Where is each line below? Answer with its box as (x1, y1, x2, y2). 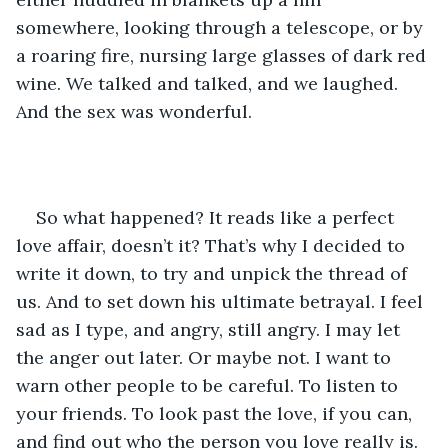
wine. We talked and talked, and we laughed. (16, 71, 403, 95)
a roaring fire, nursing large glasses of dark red (16, 43, 431, 67)
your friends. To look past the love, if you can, (16, 401, 417, 425)
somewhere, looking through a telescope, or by (16, 15, 428, 39)
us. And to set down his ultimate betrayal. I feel (16, 289, 428, 313)
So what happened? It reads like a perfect (36, 205, 399, 229)
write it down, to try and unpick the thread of (16, 261, 412, 285)
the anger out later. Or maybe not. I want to (16, 345, 396, 369)
